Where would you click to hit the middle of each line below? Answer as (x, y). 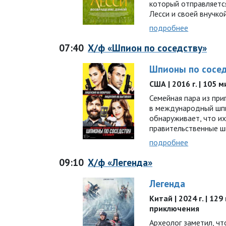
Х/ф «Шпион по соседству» (147, 48)
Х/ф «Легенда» (120, 162)
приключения (175, 208)
